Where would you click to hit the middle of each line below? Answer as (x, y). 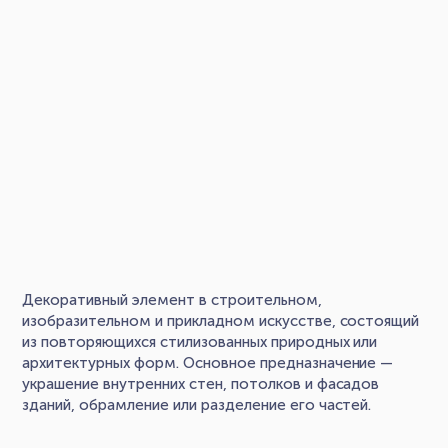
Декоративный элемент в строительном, (172, 299)
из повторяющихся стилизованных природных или (200, 341)
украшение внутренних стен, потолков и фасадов (201, 383)
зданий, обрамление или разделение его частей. (197, 404)
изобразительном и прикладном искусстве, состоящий (221, 320)
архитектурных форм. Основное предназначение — (208, 362)
